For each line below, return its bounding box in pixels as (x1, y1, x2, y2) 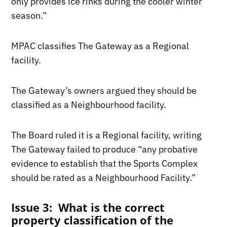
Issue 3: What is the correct (11, 200, 165, 215)
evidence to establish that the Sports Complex (11, 158, 198, 170)
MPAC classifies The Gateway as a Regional (11, 40, 190, 52)
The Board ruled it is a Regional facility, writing (11, 129, 202, 141)
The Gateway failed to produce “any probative (11, 143, 198, 156)
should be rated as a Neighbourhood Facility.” (11, 172, 197, 184)
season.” (11, 10, 48, 22)
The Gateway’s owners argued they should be (11, 85, 197, 97)
